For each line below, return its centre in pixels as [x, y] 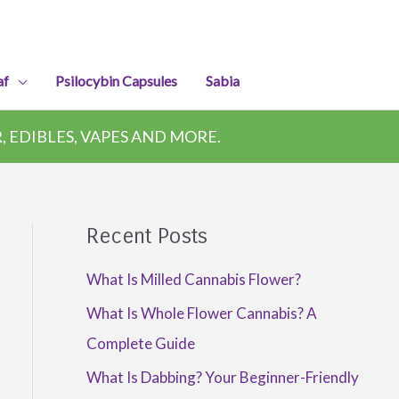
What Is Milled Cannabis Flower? [193, 279]
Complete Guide [140, 344]
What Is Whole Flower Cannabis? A [201, 313]
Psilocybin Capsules [116, 81]
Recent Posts [147, 236]
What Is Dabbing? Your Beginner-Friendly [222, 378]
